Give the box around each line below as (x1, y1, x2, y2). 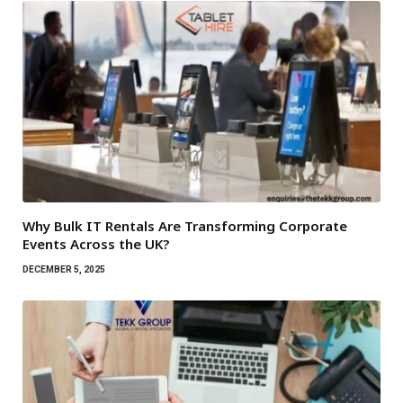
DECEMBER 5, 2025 (22, 264, 105, 274)
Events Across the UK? (22, 234, 169, 253)
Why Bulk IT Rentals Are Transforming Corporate (22, 216, 347, 235)
